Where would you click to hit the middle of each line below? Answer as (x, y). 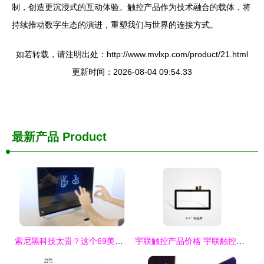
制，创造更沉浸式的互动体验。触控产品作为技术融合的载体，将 (131, 7)
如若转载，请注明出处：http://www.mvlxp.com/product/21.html (132, 54)
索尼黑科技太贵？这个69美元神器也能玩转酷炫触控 (119, 241)
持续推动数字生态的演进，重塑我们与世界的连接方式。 (115, 25)
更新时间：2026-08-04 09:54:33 (132, 72)
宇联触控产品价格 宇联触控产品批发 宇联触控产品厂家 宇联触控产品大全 (240, 241)
